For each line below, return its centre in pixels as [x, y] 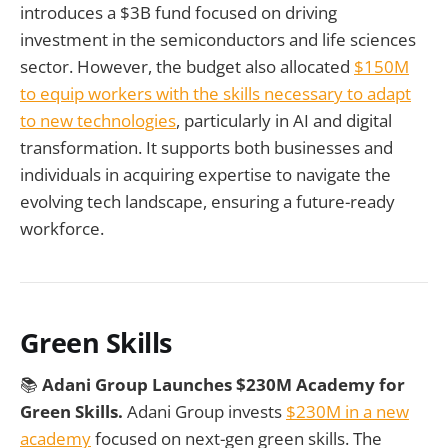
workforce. [62, 228]
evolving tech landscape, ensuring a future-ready [207, 201]
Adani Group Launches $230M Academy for [223, 385]
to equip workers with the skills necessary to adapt [215, 93]
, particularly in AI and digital [284, 120]
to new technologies [98, 120]
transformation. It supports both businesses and [206, 147]
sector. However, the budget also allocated [187, 66]
